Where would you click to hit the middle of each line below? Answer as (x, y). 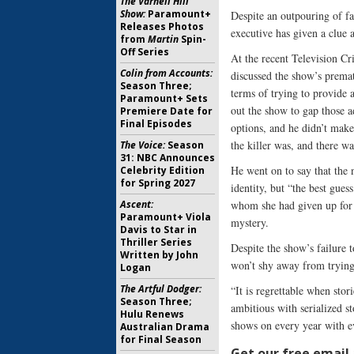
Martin (163, 39)
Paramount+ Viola (166, 217)
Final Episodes (156, 124)
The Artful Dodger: (161, 289)
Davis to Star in (158, 230)
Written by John (159, 255)
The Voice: (143, 145)
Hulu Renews (152, 314)
